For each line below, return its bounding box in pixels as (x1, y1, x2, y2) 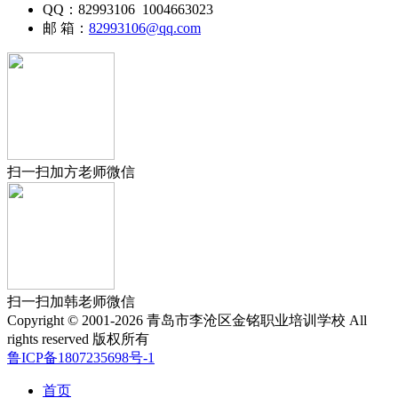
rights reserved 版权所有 (7, 330, 149, 346)
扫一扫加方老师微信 (7, 163, 135, 179)
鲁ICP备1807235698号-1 (7, 349, 155, 365)
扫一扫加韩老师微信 (7, 293, 135, 309)
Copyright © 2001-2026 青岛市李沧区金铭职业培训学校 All (7, 312, 367, 328)
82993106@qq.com (89, 20, 201, 36)
